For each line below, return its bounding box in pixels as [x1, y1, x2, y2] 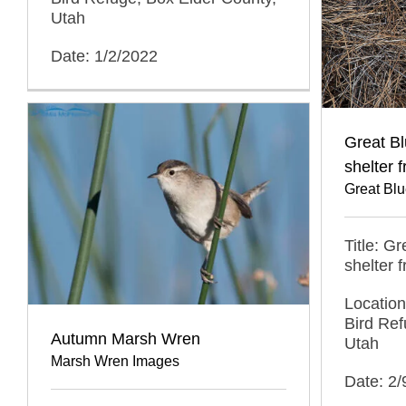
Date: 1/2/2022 [51, 47, 158, 66]
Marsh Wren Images [51, 353, 179, 369]
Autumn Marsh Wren [51, 329, 200, 348]
